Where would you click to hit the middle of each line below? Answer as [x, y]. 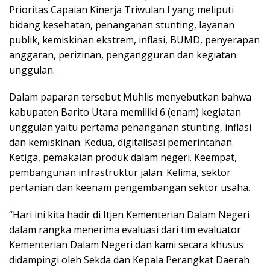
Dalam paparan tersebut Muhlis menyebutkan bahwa [130, 97]
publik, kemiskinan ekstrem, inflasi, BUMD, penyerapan [134, 39]
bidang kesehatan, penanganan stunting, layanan [122, 24]
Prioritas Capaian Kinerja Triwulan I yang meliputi [121, 9]
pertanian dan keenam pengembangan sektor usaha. [130, 187]
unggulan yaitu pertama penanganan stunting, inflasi [130, 127]
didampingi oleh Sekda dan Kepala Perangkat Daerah [129, 259]
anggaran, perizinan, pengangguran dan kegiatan [123, 55]
